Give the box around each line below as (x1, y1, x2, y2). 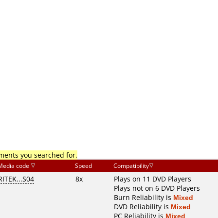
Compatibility (113, 162, 149, 170)
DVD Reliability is (114, 202, 171, 211)
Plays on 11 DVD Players (114, 174, 191, 183)
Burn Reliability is (114, 193, 173, 202)
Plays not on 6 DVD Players (114, 183, 200, 193)
